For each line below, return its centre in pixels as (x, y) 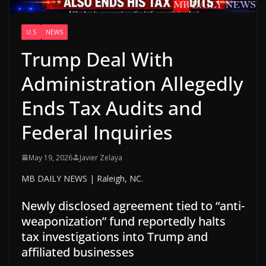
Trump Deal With (97, 59)
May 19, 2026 (50, 157)
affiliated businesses (78, 252)
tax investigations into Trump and (115, 236)
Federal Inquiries (97, 132)
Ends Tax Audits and (112, 107)
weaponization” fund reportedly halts (123, 221)
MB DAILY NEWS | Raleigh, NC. (82, 178)
